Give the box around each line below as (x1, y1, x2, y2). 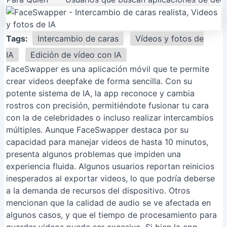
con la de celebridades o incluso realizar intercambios (6, 112, 213, 123)
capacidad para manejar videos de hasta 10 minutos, (6, 137, 208, 147)
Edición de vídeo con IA (30, 50, 122, 60)
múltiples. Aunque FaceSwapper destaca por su (6, 125, 188, 135)
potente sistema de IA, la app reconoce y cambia (6, 88, 195, 98)
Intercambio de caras (37, 33, 119, 44)
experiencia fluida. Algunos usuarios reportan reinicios (6, 161, 214, 171)
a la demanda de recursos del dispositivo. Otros (6, 185, 190, 196)
